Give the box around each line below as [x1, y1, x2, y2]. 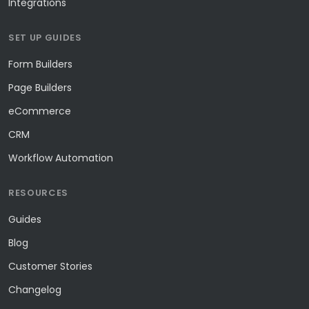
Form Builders [8, 57, 72, 71]
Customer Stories [8, 259, 92, 273]
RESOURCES [8, 186, 68, 199]
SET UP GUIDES [8, 31, 82, 44]
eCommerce [8, 104, 71, 118]
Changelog [8, 283, 61, 297]
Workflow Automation [8, 151, 113, 165]
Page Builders [8, 81, 72, 94]
